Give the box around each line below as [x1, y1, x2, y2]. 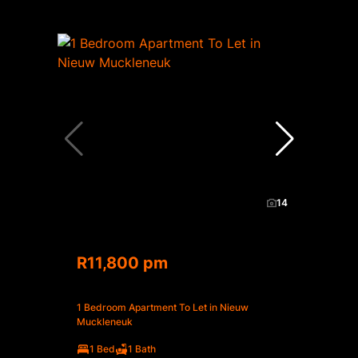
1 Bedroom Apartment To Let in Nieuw [77, 300, 249, 313]
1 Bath [128, 342, 156, 355]
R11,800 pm [77, 253, 168, 272]
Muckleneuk [77, 315, 133, 328]
